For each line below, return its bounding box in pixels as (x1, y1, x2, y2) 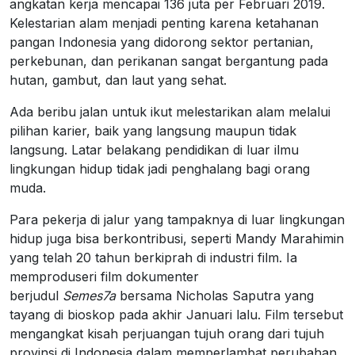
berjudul (10, 288, 63, 303)
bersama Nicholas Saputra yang (116, 288, 314, 303)
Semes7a (63, 288, 116, 303)
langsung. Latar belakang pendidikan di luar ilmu (10, 142, 299, 158)
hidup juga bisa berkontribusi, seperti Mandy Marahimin (10, 231, 344, 246)
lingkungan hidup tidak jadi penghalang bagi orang (10, 161, 310, 177)
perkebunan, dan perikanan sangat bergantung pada (10, 53, 328, 69)
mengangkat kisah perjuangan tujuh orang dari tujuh (10, 326, 324, 342)
